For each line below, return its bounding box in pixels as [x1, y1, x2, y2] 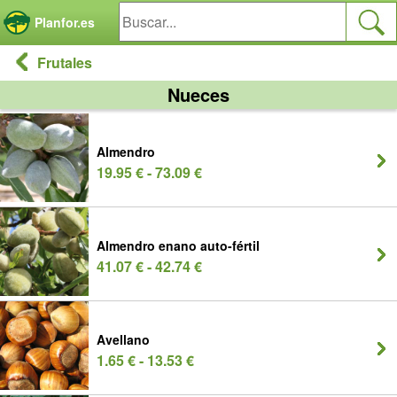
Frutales [37, 52, 92, 73]
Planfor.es [35, 13, 95, 31]
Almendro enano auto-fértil [97, 237, 260, 254]
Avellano [97, 331, 150, 348]
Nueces [167, 82, 230, 107]
